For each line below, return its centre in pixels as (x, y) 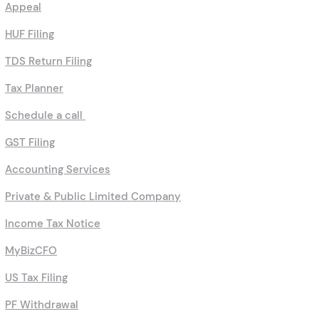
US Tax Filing (36, 278)
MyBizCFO (31, 251)
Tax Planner (34, 89)
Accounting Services (58, 170)
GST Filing (30, 143)
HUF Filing (30, 35)
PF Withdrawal (42, 305)
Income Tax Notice (53, 224)
